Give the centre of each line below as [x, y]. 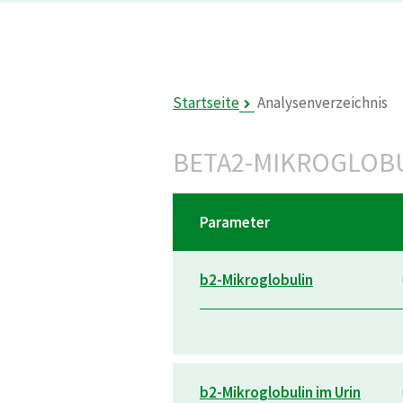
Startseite [206, 103]
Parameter [235, 222]
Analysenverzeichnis [323, 103]
